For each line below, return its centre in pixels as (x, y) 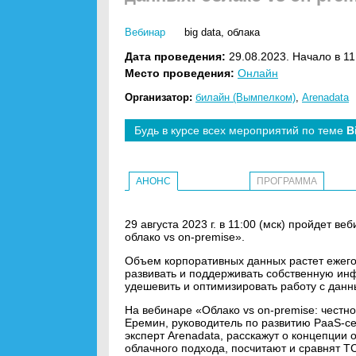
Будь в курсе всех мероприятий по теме (240, 130)
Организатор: (159, 97)
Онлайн (258, 73)
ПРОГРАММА (286, 181)
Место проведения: (180, 73)
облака (244, 32)
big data (203, 32)
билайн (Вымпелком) (246, 97)
